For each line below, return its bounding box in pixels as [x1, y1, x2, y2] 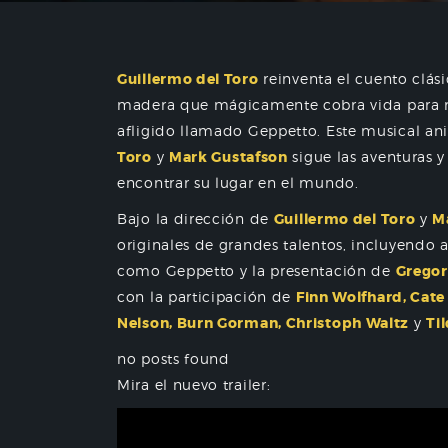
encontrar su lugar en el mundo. [117, 174, 359, 191]
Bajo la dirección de [117, 210, 274, 227]
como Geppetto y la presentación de [117, 262, 396, 279]
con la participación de [117, 288, 296, 305]
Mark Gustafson [168, 148, 288, 166]
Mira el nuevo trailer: [117, 376, 271, 393]
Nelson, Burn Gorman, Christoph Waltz [117, 314, 410, 332]
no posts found [117, 350, 230, 367]
